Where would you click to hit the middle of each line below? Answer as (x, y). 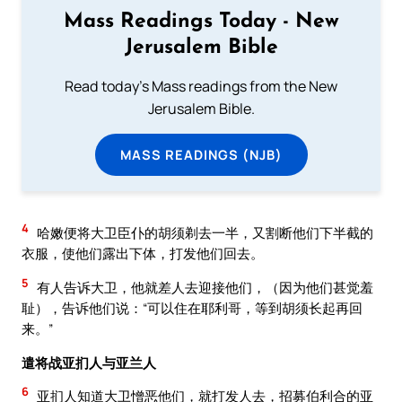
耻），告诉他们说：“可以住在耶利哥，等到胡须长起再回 (192, 308)
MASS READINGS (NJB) (201, 154)
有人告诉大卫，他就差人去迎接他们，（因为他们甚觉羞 (204, 288)
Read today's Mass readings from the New (201, 86)
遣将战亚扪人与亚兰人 (89, 362)
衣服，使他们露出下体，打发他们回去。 (143, 253)
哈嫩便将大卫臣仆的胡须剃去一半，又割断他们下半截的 (204, 233)
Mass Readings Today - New (201, 22)
